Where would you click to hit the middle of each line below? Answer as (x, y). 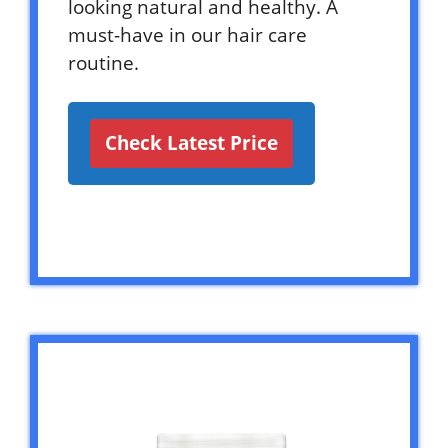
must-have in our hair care (187, 34)
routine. (103, 62)
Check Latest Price (191, 142)
